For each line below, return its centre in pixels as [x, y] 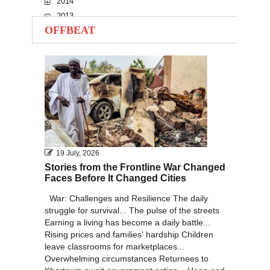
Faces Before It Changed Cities [115, 178]
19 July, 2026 [78, 153]
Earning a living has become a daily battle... [127, 222]
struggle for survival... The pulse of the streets [132, 210]
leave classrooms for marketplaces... [115, 246]
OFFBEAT [70, 30]
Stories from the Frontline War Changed [135, 167]
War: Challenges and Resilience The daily [126, 198]
